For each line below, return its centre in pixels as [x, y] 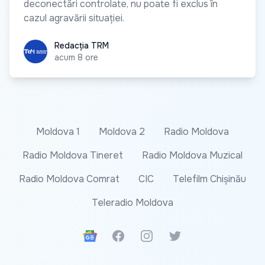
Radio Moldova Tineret [73, 155]
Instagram [161, 235]
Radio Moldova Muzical [192, 155]
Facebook [133, 235]
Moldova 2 [122, 131]
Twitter [184, 235]
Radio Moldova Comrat [69, 179]
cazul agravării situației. [74, 18]
